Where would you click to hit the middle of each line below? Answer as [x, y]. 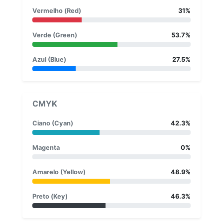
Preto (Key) [50, 196]
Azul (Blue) [49, 59]
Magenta [46, 147]
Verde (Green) [55, 35]
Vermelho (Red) [57, 10]
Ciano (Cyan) [53, 123]
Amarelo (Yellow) [59, 172]
